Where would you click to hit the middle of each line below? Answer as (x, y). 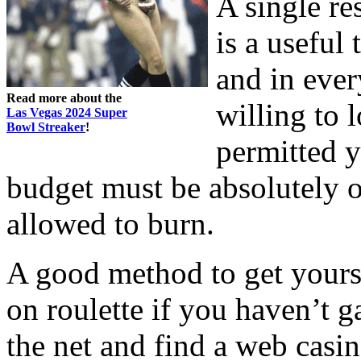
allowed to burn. (110, 223)
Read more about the (64, 98)
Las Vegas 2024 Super (67, 112)
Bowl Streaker (46, 127)
